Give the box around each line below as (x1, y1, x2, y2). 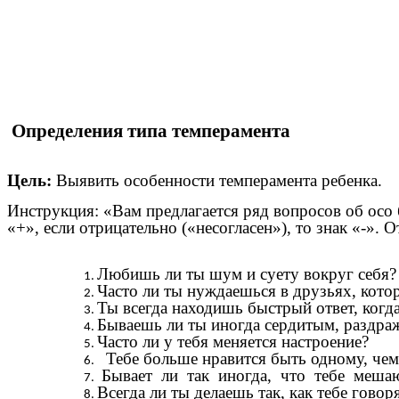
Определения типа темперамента (7, 120, 290, 142)
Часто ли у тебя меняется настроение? (96, 332, 369, 352)
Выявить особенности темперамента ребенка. (56, 170, 382, 190)
